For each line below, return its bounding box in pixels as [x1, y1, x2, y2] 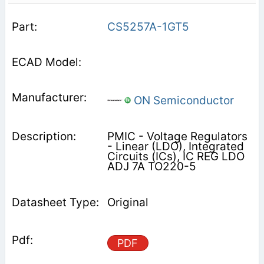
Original [107, 195, 148, 209]
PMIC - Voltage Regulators [107, 129, 247, 143]
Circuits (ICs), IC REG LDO [107, 149, 245, 163]
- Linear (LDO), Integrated [107, 139, 244, 153]
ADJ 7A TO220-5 [107, 159, 196, 173]
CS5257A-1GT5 [107, 19, 189, 34]
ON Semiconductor [130, 93, 234, 107]
